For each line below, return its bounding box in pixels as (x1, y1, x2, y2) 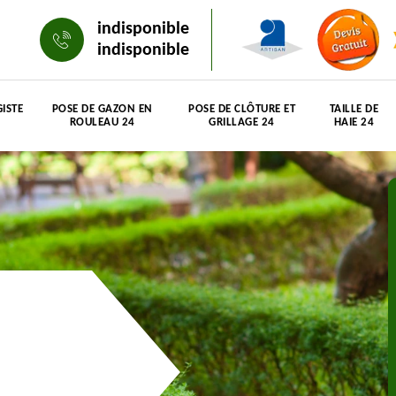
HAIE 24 (333, 117, 375, 128)
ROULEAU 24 (69, 117, 135, 128)
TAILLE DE (329, 103, 379, 115)
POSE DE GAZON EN (51, 103, 153, 115)
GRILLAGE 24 (209, 117, 275, 128)
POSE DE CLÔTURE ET (188, 103, 295, 115)
